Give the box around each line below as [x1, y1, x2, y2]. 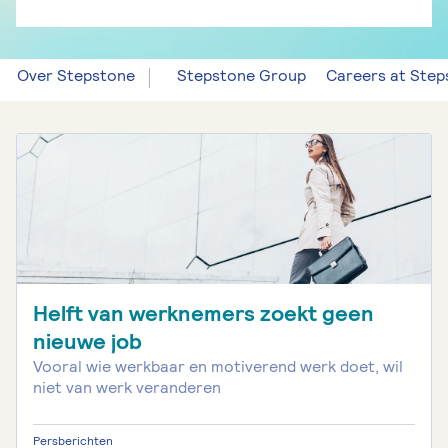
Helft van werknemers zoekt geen [33, 299, 374, 328]
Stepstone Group [177, 65, 306, 86]
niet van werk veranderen [33, 377, 221, 398]
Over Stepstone [17, 65, 135, 86]
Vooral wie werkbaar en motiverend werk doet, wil [33, 356, 403, 377]
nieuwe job [33, 327, 142, 356]
